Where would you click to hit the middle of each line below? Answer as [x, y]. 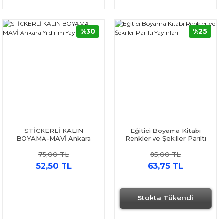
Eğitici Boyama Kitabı [165, 131]
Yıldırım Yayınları [54, 146]
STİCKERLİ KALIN [54, 131]
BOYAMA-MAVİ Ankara [54, 138]
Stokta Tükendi [165, 198]
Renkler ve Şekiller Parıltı [165, 138]
